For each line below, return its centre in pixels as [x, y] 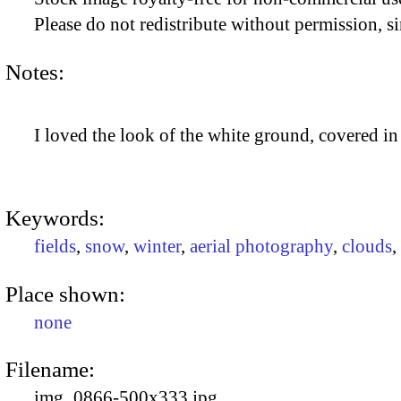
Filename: [50, 369]
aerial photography [261, 247]
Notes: [35, 72]
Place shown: [65, 294]
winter [157, 247]
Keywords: [55, 218]
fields [55, 247]
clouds [367, 247]
